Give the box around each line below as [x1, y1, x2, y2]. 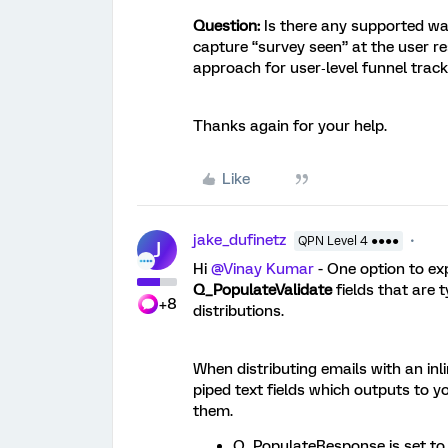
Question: [193, 17, 260, 35]
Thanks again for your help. [193, 117, 391, 135]
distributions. [193, 302, 284, 320]
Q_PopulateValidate [193, 281, 332, 299]
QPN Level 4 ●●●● [298, 234, 399, 248]
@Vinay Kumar [211, 260, 314, 278]
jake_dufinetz [193, 231, 286, 249]
